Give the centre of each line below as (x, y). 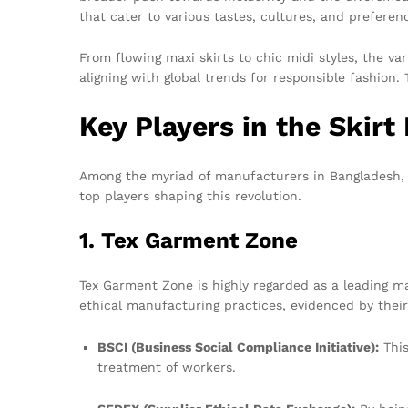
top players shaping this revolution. (190, 196)
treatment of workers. (167, 367)
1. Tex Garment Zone (189, 241)
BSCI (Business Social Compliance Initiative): (238, 347)
